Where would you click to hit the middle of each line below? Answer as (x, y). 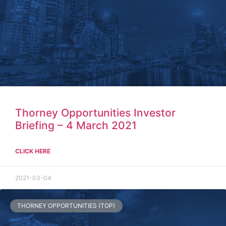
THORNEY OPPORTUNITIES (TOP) (66, 206)
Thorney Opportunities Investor (95, 112)
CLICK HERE (33, 151)
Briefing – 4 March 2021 (76, 125)
